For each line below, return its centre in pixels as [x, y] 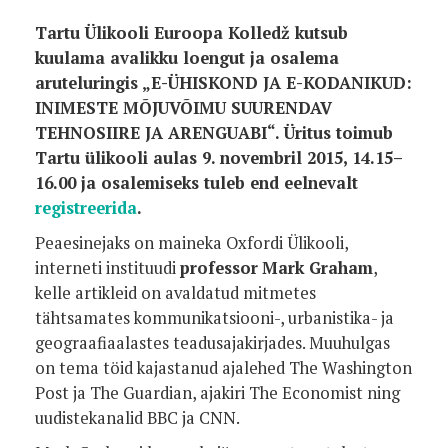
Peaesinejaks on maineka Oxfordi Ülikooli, [191, 242]
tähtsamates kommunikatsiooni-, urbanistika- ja [214, 317]
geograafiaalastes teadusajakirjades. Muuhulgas [212, 342]
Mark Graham [317, 267]
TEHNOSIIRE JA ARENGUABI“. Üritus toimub [214, 132]
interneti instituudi [107, 267]
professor [219, 267]
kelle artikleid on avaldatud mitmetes [175, 292]
